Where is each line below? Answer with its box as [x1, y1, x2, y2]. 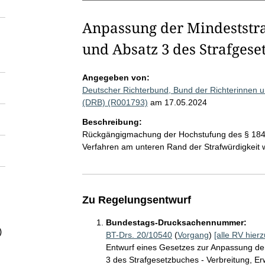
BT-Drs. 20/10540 [105, 230, 172, 240]
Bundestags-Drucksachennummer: [105, 218, 247, 227]
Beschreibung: [82, 117, 142, 127]
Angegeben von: [82, 73, 150, 82]
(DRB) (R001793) [82, 98, 148, 107]
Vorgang [177, 230, 209, 240]
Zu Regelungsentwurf [82, 194, 191, 206]
